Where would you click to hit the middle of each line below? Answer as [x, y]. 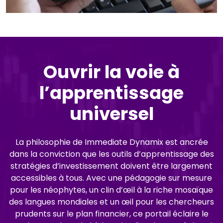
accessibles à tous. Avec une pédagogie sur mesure [111, 178]
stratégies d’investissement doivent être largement [111, 166]
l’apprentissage [111, 93]
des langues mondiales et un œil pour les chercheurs [111, 202]
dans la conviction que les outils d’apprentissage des [111, 154]
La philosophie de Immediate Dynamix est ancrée [111, 142]
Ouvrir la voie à [111, 72]
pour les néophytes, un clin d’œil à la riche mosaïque [111, 190]
